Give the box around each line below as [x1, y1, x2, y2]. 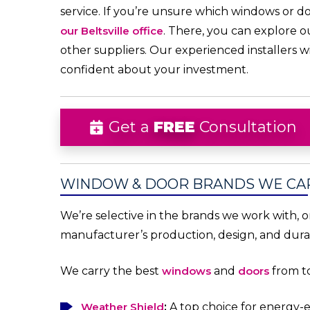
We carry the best [60, 264, 162, 278]
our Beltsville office [60, 24, 163, 38]
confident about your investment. [60, 63, 248, 77]
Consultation [195, 118, 297, 137]
